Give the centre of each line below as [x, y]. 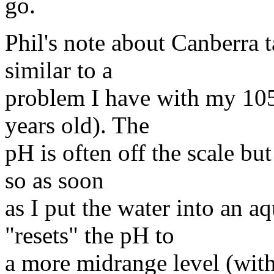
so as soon [54, 180]
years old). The [77, 125]
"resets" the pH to [90, 235]
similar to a [59, 70]
